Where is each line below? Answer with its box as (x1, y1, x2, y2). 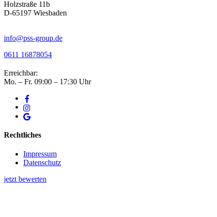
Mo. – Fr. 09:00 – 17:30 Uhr (4, 77, 91, 86)
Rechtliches (4, 131, 41, 139)
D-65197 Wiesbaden (4, 8, 67, 17)
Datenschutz (23, 158, 61, 167)
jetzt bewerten (4, 175, 46, 184)
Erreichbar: (4, 68, 38, 77)
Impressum (23, 150, 57, 158)
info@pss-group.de (4, 33, 62, 42)
